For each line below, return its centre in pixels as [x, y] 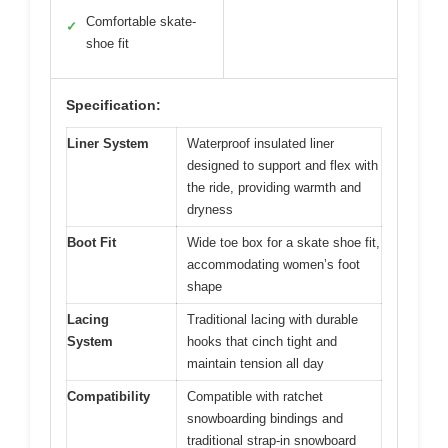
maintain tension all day [255, 363]
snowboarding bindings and [265, 418]
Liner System [108, 143]
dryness [210, 209]
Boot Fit [91, 242]
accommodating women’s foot [273, 264]
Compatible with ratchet [255, 396]
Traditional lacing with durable [272, 319]
